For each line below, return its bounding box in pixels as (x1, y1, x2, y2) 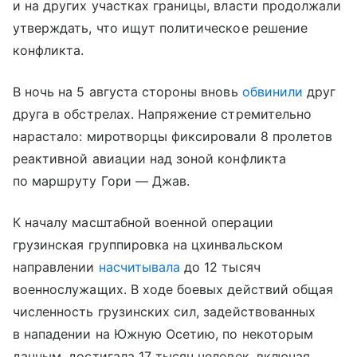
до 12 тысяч (180, 258, 261, 275)
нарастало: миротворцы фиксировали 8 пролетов (13, 127, 333, 144)
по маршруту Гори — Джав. (13, 172, 190, 189)
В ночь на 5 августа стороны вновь (13, 83, 242, 100)
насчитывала (98, 258, 181, 275)
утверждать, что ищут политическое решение (13, 19, 308, 36)
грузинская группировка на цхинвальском (13, 236, 283, 253)
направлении (13, 258, 99, 275)
